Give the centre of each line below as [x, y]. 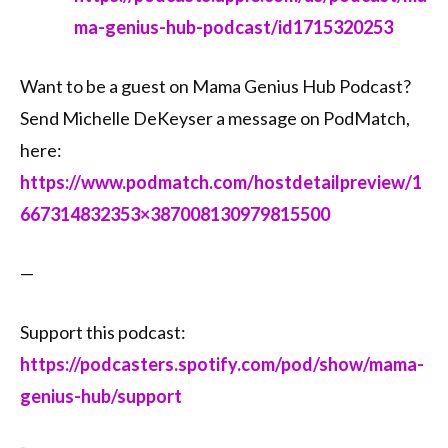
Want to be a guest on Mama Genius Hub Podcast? [215, 86]
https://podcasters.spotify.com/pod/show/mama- [222, 364]
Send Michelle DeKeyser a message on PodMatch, [215, 118]
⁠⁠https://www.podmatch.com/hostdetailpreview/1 [221, 182]
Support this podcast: [103, 332]
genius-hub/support [101, 396]
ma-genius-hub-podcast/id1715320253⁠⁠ [233, 27]
